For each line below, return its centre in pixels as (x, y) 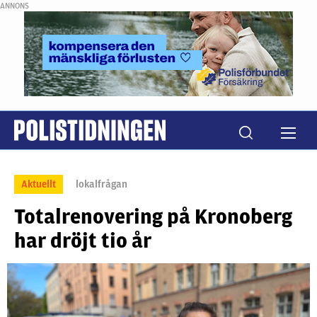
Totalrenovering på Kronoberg (153, 217)
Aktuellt (39, 184)
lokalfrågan (102, 184)
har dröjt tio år (83, 241)
